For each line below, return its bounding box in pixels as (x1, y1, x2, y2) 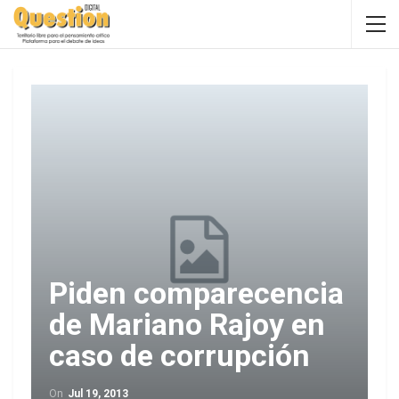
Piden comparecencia (49, 275, 344, 311)
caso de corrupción (49, 338, 310, 373)
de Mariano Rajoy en (49, 306, 325, 342)
